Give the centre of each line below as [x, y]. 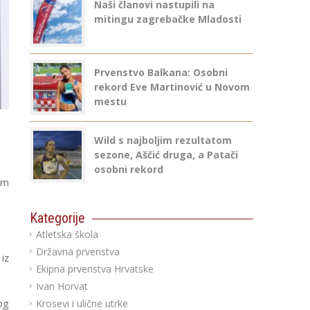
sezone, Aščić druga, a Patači [166, 155]
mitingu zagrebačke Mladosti [167, 19]
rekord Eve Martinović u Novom [172, 87]
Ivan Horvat [62, 286]
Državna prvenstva [77, 252]
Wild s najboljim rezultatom [163, 140]
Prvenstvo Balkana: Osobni [161, 72]
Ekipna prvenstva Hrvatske [94, 269]
